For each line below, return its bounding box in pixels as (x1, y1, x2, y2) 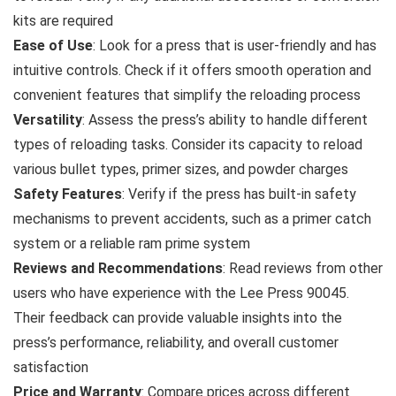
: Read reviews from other (223, 259, 383, 277)
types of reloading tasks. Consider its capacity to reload (13, 135, 362, 153)
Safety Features (13, 185, 122, 202)
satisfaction (13, 358, 88, 376)
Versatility (13, 110, 82, 128)
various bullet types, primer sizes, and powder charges (13, 160, 348, 178)
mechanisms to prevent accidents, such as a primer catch (13, 209, 371, 227)
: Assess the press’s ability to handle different (82, 110, 368, 128)
